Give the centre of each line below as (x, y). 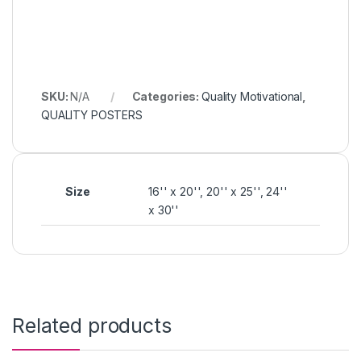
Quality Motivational (252, 96)
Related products (92, 325)
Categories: (166, 96)
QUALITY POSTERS (92, 114)
